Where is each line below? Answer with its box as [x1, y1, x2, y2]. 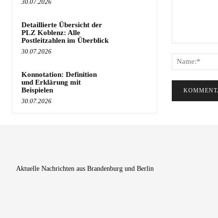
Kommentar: [171, 43, 209, 52]
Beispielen [21, 86, 53, 94]
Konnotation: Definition [21, 70, 97, 78]
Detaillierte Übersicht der [21, 20, 102, 29]
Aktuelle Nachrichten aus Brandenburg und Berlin [16, 164, 154, 172]
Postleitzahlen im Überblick [21, 36, 109, 44]
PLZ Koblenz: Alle [21, 28, 80, 36]
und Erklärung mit [21, 78, 81, 86]
